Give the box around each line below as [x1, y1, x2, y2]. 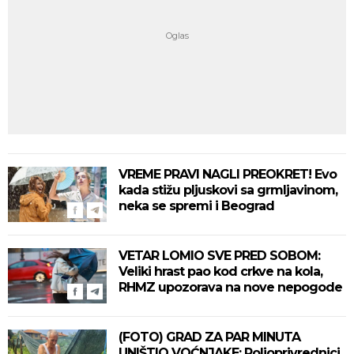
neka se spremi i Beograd [119, 198, 274, 213]
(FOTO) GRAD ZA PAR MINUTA [119, 330, 300, 345]
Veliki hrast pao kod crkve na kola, [119, 264, 322, 279]
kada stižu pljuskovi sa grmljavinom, [119, 183, 337, 198]
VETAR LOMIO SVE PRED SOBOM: [119, 248, 320, 263]
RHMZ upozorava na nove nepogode [119, 280, 342, 295]
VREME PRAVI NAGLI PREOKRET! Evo [119, 167, 337, 182]
